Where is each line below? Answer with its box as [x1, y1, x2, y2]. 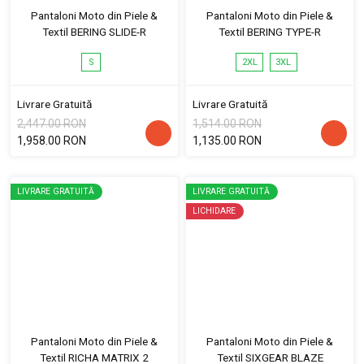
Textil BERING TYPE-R [219, 25, 321, 39]
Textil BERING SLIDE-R [42, 25, 146, 39]
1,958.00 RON [17, 134, 86, 148]
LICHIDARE [193, 206, 236, 217]
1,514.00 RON [193, 117, 262, 131]
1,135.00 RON [193, 134, 262, 148]
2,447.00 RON [17, 117, 86, 131]
